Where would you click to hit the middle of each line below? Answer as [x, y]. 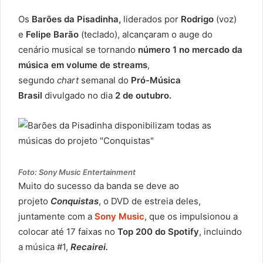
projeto [34, 201]
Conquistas [75, 201]
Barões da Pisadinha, [76, 19]
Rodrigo [197, 19]
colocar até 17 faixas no [67, 232]
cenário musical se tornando [77, 50]
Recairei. [89, 247]
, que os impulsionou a [191, 217]
